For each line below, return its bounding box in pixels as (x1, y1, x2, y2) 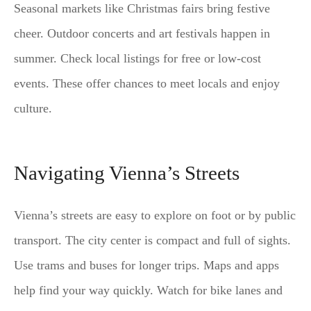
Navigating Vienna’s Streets (14, 162, 239, 185)
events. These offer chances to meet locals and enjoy (14, 76, 280, 90)
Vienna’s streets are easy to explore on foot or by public (14, 208, 296, 223)
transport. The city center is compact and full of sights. (14, 233, 291, 248)
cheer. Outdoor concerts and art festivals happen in (14, 26, 270, 40)
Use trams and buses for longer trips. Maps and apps (14, 258, 279, 273)
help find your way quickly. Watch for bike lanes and (14, 283, 283, 298)
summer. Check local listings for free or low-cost (14, 51, 261, 65)
